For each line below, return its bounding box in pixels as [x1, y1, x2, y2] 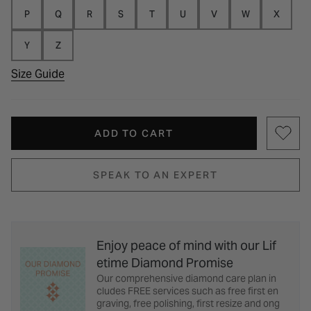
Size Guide [11, 67, 65, 82]
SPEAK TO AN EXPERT [93, 169, 218, 182]
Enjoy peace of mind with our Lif [96, 237, 276, 254]
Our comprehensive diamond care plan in [96, 272, 276, 285]
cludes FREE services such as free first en [96, 285, 278, 298]
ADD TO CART [94, 127, 174, 140]
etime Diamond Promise [96, 255, 233, 271]
